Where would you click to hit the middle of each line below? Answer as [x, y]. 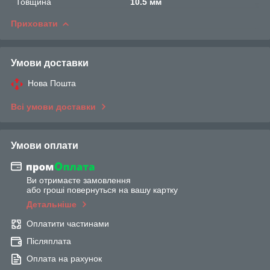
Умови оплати [45, 145]
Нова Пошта [52, 83]
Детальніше [52, 205]
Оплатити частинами [68, 224]
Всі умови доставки [53, 106]
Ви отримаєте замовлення [79, 181]
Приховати [34, 23]
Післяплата [49, 241]
